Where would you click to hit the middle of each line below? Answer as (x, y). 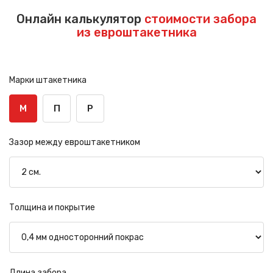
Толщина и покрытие (52, 208)
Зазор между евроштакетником (75, 143)
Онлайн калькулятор (80, 19)
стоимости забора (200, 19)
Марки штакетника (48, 80)
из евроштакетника (136, 33)
